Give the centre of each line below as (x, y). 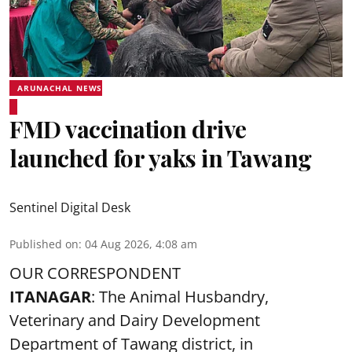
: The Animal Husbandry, (180, 297)
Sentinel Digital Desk (70, 207)
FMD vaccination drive (128, 129)
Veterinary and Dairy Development (135, 320)
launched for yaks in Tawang (161, 158)
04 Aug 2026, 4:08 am (141, 244)
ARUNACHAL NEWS (60, 88)
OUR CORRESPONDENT (95, 273)
